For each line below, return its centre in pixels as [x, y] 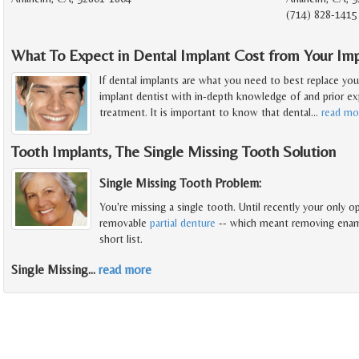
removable [125, 222]
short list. [121, 238]
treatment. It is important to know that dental [205, 113]
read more [125, 269]
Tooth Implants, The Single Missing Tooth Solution [173, 151]
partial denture [183, 222]
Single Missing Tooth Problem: [180, 183]
